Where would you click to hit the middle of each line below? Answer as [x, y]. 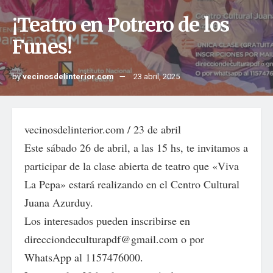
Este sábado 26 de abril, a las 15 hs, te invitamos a [136, 147]
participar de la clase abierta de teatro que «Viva [132, 166]
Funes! [42, 47]
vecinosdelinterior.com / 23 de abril [103, 129]
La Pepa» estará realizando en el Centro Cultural [132, 184]
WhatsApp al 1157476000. [84, 257]
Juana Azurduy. [59, 202]
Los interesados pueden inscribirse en [107, 221]
